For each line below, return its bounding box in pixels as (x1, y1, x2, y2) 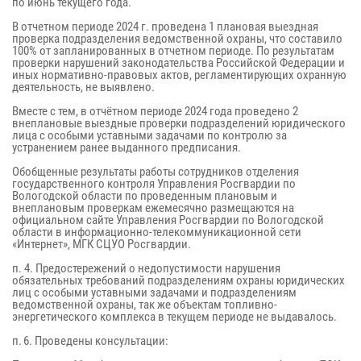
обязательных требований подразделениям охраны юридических (12, 273, 345, 288)
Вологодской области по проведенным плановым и (12, 189, 277, 203)
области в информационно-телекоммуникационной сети (12, 225, 301, 239)
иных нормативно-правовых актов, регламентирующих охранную (12, 68, 346, 82)
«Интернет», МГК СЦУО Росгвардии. (12, 237, 191, 251)
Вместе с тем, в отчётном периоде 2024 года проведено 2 (12, 104, 298, 118)
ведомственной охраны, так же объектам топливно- (12, 297, 277, 312)
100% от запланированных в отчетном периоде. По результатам (12, 44, 334, 58)
